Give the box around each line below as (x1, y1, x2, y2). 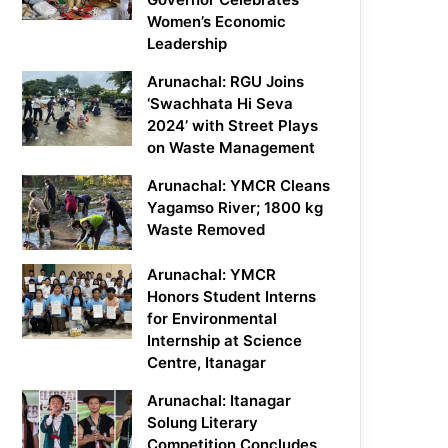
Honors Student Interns (147, 287, 317, 307)
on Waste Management (147, 138, 316, 158)
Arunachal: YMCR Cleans (147, 176, 331, 196)
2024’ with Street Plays (147, 116, 319, 136)
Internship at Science (147, 331, 303, 351)
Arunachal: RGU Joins (147, 72, 305, 92)
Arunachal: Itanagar (147, 391, 292, 411)
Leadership (147, 34, 228, 54)
